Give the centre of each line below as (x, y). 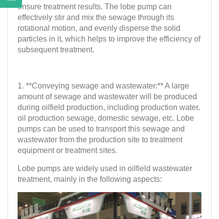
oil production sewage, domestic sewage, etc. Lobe (106, 118)
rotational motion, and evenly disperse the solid (99, 28)
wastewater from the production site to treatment (100, 139)
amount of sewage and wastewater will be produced (107, 96)
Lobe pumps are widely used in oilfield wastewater (105, 168)
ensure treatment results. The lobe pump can (95, 6)
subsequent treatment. (56, 49)
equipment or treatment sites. (67, 150)
